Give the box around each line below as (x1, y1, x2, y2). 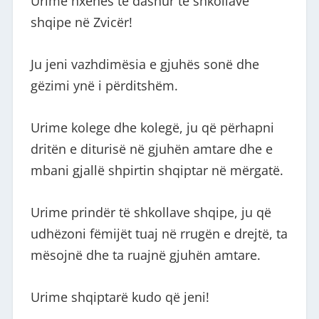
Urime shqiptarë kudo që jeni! (30, 288, 209, 305)
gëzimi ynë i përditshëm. (30, 77, 178, 95)
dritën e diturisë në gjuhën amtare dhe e (30, 140, 273, 157)
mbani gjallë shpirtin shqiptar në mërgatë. (30, 162, 283, 179)
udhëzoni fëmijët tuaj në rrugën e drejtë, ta (30, 224, 288, 242)
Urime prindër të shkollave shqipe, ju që (30, 203, 271, 221)
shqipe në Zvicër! (30, 14, 132, 31)
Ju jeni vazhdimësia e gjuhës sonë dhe (30, 56, 259, 73)
